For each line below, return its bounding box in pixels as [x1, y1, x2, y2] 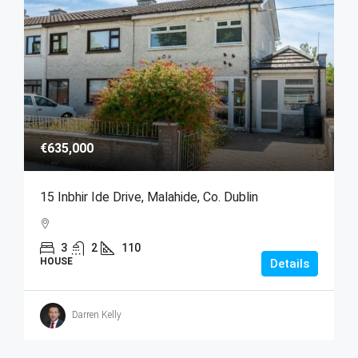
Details [270, 256, 309, 271]
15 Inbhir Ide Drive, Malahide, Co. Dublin [40, 189, 258, 205]
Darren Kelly [72, 309, 121, 321]
